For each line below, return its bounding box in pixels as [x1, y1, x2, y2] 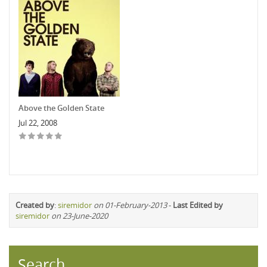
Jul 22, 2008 [18, 117, 57, 128]
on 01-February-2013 [94, 199, 167, 210]
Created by [15, 199, 54, 210]
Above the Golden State [18, 102, 104, 113]
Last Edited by [173, 199, 223, 210]
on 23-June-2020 [51, 210, 108, 221]
